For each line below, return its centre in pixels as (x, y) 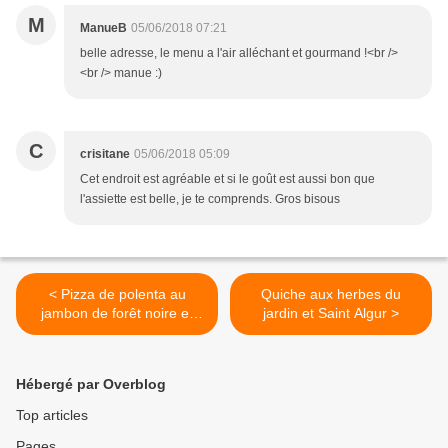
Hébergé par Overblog (91, 384)
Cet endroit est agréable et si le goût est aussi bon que (227, 179)
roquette (117, 332)
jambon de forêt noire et (117, 313)
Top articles (52, 415)
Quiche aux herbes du (331, 294)
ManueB (103, 28)
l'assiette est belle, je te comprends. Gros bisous (210, 199)
